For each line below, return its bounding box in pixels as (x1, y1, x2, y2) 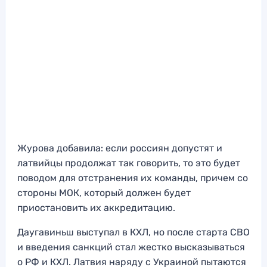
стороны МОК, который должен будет (17, 187, 191, 199)
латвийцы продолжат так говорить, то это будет (17, 157, 240, 169)
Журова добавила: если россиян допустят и (17, 142, 222, 154)
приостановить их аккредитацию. (17, 202, 175, 214)
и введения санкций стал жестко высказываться (17, 241, 245, 253)
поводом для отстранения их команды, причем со (17, 172, 248, 184)
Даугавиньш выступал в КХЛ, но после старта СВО (17, 226, 250, 238)
